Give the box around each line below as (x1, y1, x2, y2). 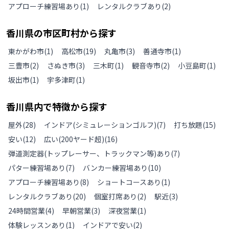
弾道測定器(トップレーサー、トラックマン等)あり (8, 148, 171, 159)
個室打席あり (94, 191, 137, 202)
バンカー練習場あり (83, 163, 148, 173)
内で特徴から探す (34, 100, 107, 113)
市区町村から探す (43, 26, 117, 40)
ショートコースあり (97, 177, 161, 188)
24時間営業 (8, 205, 45, 216)
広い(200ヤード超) (44, 134, 104, 145)
